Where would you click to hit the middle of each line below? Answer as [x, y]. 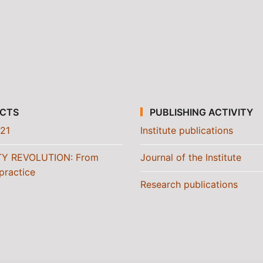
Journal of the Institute [191, 157]
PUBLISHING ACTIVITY [200, 112]
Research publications [189, 184]
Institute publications [187, 130]
